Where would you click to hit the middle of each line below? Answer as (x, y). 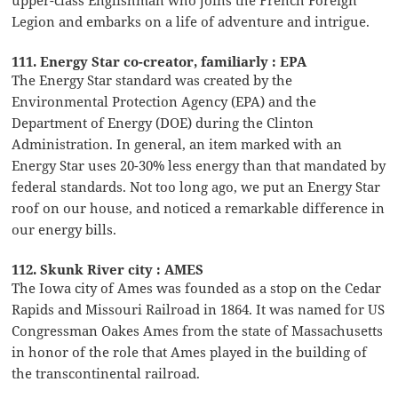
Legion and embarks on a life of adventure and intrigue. (191, 21)
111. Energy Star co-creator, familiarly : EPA (159, 61)
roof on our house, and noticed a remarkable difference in (199, 207)
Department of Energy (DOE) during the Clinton (163, 122)
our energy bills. (64, 229)
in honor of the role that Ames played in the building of (190, 351)
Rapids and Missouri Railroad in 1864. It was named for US (199, 309)
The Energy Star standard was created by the (152, 80)
